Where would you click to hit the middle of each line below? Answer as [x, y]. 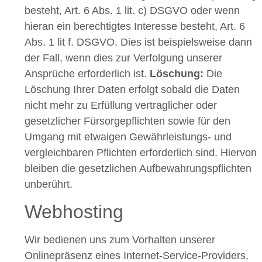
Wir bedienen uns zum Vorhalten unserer [120, 240]
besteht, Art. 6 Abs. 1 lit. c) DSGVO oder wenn [132, 10]
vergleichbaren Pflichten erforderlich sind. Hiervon [141, 152]
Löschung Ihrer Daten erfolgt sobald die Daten [132, 89]
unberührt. [49, 184]
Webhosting [74, 212]
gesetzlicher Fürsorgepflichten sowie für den [127, 121]
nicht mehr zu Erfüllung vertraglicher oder [121, 105]
